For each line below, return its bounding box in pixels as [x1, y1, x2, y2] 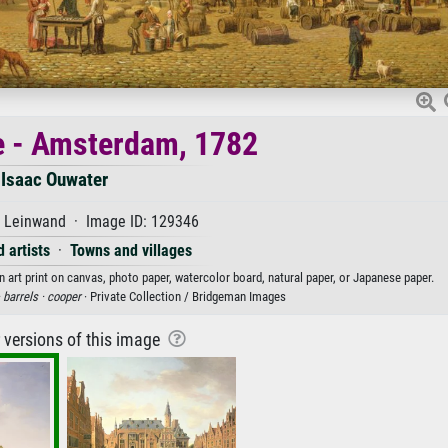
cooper [47, 288, 81, 304]
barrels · [3, 288, 47, 304]
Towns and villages [69, 240, 192, 260]
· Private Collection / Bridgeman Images [81, 288, 286, 304]
